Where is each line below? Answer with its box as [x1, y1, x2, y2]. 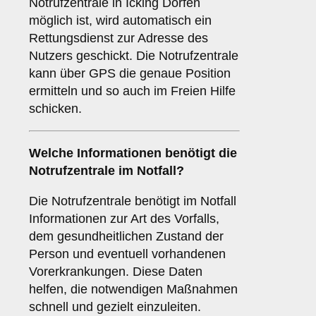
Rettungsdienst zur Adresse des [29, 31, 208, 46]
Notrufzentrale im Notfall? [29, 164, 184, 178]
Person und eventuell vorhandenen [29, 247, 226, 262]
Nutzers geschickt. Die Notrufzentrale [29, 49, 238, 63]
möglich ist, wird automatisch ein [29, 13, 212, 28]
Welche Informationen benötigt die [29, 146, 237, 161]
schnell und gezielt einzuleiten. [29, 300, 201, 315]
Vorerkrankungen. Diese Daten [29, 265, 202, 279]
